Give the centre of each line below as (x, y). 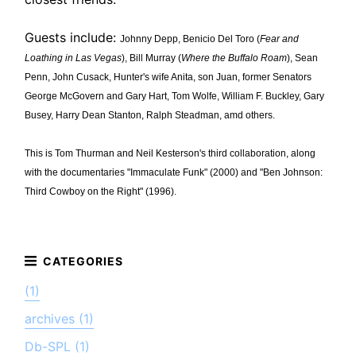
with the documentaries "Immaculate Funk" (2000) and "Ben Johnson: (174, 172)
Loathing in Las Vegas (74, 58)
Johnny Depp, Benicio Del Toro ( (190, 39)
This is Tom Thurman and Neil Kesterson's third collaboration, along (170, 153)
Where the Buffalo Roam (234, 58)
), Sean (303, 58)
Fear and (280, 39)
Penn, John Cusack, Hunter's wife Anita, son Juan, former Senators (168, 77)
